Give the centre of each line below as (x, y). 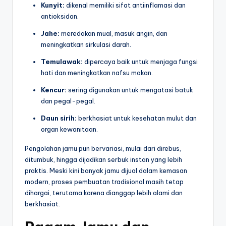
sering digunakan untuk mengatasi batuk (130, 90)
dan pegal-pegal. (68, 101)
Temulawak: (62, 62)
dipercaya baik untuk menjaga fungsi (140, 62)
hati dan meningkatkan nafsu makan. (97, 73)
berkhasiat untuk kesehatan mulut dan (137, 118)
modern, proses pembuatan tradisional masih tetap (104, 182)
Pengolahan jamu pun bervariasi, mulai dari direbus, (103, 149)
